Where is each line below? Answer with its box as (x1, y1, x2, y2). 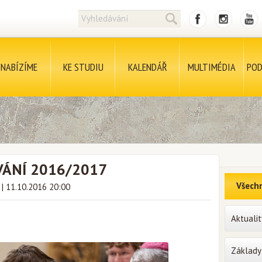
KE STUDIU (63, 60, 104, 74)
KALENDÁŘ (127, 60, 167, 74)
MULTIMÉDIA (188, 60, 236, 74)
